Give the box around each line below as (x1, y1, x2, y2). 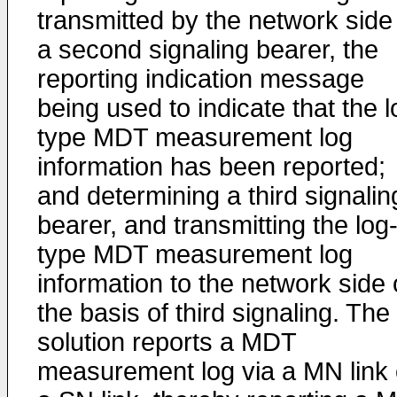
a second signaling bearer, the (37, 35, 378, 64)
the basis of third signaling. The (37, 299, 390, 327)
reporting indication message (37, 65, 364, 93)
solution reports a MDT (37, 328, 296, 356)
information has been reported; (37, 152, 385, 181)
